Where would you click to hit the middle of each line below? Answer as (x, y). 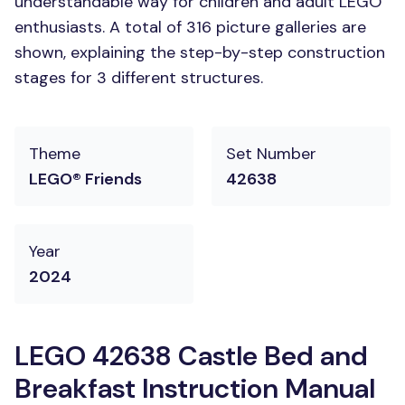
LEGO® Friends (85, 179)
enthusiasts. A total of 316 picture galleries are (190, 27)
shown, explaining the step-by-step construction (200, 52)
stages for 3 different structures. (139, 78)
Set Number (271, 154)
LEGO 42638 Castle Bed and (191, 356)
